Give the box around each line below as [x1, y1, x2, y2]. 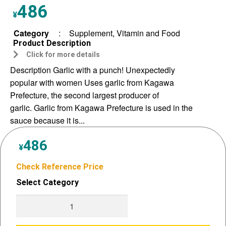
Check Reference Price [16, 161, 103, 172]
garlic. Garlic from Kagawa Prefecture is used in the [10, 101, 193, 114]
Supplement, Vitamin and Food [69, 27, 180, 39]
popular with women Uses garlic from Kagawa [10, 76, 174, 88]
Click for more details [26, 50, 100, 59]
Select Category [16, 177, 79, 187]
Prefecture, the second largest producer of [10, 89, 159, 101]
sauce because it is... [10, 114, 85, 126]
